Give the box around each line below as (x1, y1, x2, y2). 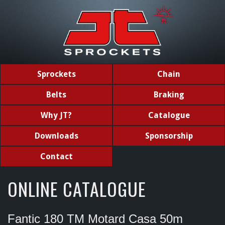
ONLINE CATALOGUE (8, 175, 146, 202)
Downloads (34, 131, 78, 141)
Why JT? (41, 110, 72, 121)
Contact (40, 152, 73, 162)
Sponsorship (145, 131, 193, 141)
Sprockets (37, 69, 76, 79)
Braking (153, 90, 184, 100)
